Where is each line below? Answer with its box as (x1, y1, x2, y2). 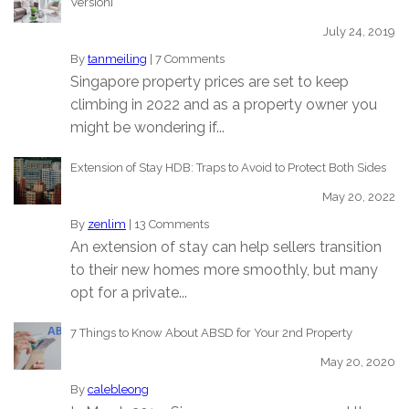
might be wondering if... (70, 119, 225, 137)
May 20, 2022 (322, 190, 395, 204)
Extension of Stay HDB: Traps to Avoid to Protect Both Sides (70, 161, 386, 175)
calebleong (88, 383, 149, 397)
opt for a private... (70, 284, 187, 302)
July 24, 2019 (323, 25, 395, 39)
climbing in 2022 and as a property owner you (70, 96, 377, 114)
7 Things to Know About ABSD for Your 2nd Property (70, 326, 352, 341)
